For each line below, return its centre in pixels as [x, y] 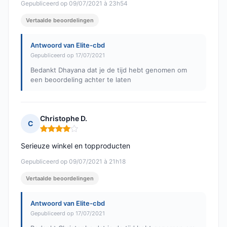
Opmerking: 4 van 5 [74, 133]
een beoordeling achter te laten [81, 80]
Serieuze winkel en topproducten [75, 146]
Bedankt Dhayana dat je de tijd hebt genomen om [109, 70]
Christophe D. [64, 119]
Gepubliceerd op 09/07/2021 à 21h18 [73, 162]
